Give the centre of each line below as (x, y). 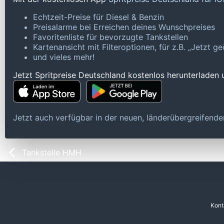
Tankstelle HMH (52, 153)
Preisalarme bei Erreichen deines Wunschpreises (124, 27)
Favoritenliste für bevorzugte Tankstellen (110, 37)
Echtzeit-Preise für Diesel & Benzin (98, 17)
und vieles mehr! (64, 57)
